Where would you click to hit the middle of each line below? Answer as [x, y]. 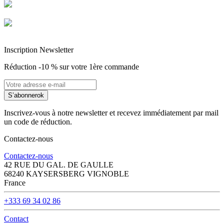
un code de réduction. [38, 122]
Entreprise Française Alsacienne [54, 14]
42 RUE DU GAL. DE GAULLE [59, 165]
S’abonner [22, 95]
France [15, 183]
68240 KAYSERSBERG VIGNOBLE [66, 174]
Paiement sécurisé [32, 33]
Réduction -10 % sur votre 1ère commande [71, 67]
